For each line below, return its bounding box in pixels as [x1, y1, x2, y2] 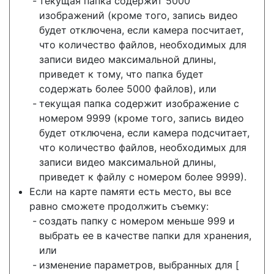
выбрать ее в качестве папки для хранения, [39, 229, 251, 242]
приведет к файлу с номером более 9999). [39, 170, 246, 183]
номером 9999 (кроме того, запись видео [39, 111, 244, 124]
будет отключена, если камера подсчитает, [39, 126, 250, 139]
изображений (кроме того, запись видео [39, 9, 238, 21]
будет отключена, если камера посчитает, [39, 23, 243, 36]
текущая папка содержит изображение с [39, 97, 239, 109]
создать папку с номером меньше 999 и [39, 214, 235, 227]
